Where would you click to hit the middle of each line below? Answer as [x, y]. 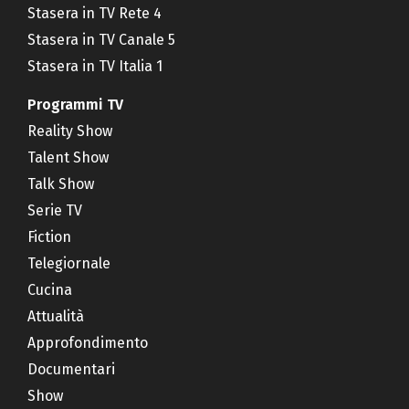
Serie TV [55, 210]
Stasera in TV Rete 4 [94, 13]
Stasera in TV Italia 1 [95, 66]
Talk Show [61, 184]
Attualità [56, 316]
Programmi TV [75, 104]
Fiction [49, 236]
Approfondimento [88, 342]
